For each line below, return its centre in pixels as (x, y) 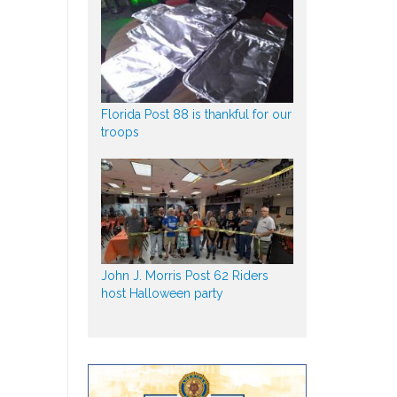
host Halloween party (162, 293)
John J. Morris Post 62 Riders (184, 275)
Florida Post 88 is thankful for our (196, 114)
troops (120, 132)
